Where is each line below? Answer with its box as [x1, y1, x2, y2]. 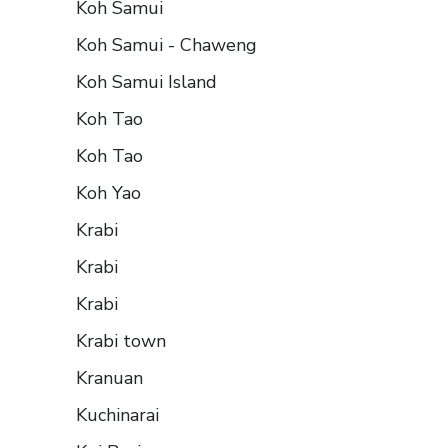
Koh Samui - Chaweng [76, 33, 257, 58]
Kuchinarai [76, 403, 159, 428]
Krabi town [76, 329, 166, 354]
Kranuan [76, 366, 143, 391]
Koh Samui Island [76, 70, 217, 95]
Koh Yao [76, 181, 141, 206]
